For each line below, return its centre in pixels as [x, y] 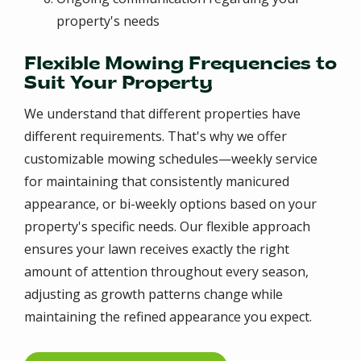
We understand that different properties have [162, 113]
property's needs [108, 21]
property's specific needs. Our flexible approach [167, 226]
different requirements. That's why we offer [156, 136]
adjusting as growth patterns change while [154, 294]
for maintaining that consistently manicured [157, 181]
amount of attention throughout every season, [166, 271]
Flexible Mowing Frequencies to [180, 64]
